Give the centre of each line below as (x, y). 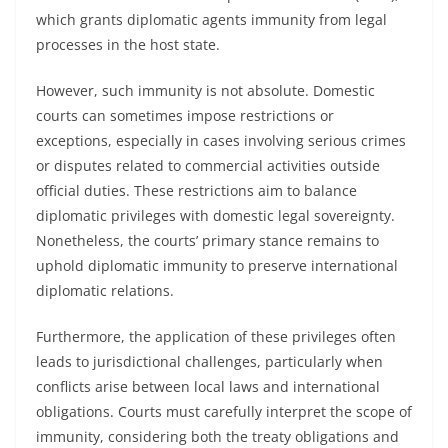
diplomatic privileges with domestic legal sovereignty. (215, 215)
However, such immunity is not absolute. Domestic (205, 90)
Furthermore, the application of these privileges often (216, 336)
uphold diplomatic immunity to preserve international (217, 265)
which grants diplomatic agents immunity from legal (211, 19)
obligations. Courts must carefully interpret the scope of (224, 411)
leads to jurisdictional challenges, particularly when (209, 361)
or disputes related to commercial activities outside (208, 165)
